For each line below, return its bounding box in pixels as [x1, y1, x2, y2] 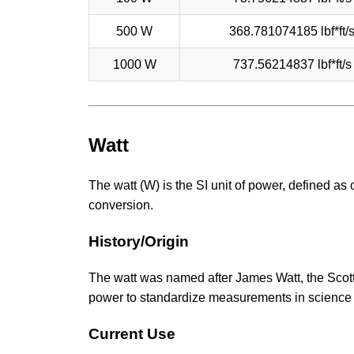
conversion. [88, 198, 153, 213]
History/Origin [88, 233, 189, 250]
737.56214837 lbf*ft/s [232, 57, 352, 71]
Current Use [88, 325, 175, 342]
